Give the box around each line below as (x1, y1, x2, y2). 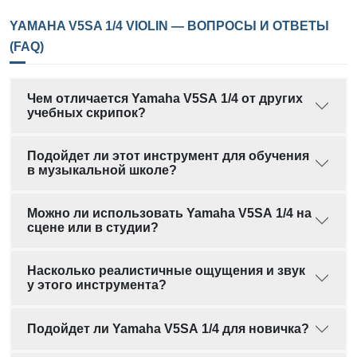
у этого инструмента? (27, 278, 167, 292)
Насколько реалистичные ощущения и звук (27, 264, 305, 278)
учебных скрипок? (27, 106, 146, 120)
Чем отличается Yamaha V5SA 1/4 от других (27, 92, 303, 106)
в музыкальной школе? (27, 163, 177, 178)
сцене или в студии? (27, 221, 159, 235)
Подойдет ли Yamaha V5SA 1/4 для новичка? (27, 322, 309, 336)
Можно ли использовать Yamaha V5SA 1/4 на (27, 206, 312, 221)
